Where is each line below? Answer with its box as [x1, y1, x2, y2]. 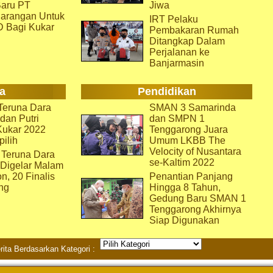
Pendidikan [137, 85, 196, 97]
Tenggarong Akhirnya [149, 204, 241, 214]
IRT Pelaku [149, 14, 198, 24]
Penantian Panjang [149, 171, 233, 182]
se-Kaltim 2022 [149, 157, 214, 168]
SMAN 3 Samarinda [149, 102, 236, 113]
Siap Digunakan [149, 215, 219, 225]
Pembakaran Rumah [149, 25, 239, 35]
